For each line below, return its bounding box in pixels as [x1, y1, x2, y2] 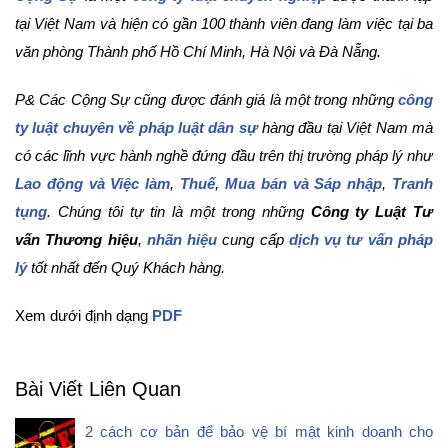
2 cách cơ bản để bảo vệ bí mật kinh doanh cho [85, 422, 433, 440]
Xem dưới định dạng [15, 306, 152, 324]
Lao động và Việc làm [15, 174, 171, 192]
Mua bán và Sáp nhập [224, 174, 383, 192]
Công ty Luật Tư [310, 202, 433, 220]
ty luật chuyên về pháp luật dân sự [15, 118, 258, 136]
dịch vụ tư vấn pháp [288, 230, 434, 248]
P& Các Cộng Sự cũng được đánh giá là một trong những [15, 90, 398, 108]
